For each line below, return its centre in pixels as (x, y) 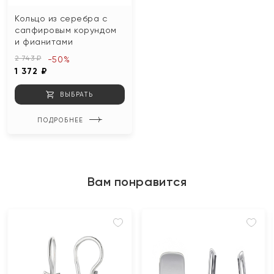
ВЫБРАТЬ (77, 94)
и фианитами (44, 42)
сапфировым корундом (66, 30)
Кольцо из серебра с (61, 18)
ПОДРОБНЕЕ (60, 120)
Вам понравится (137, 182)
